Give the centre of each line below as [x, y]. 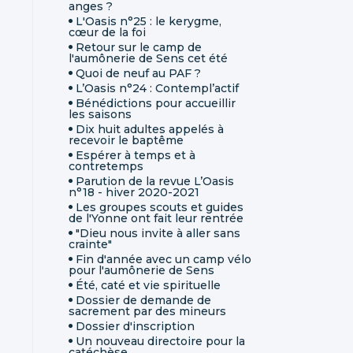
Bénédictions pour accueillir [156, 103]
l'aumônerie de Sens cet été [148, 58]
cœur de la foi [107, 32]
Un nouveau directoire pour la [160, 341]
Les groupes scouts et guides [160, 207]
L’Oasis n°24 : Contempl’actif [157, 88]
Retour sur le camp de [139, 47]
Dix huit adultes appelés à [150, 129]
